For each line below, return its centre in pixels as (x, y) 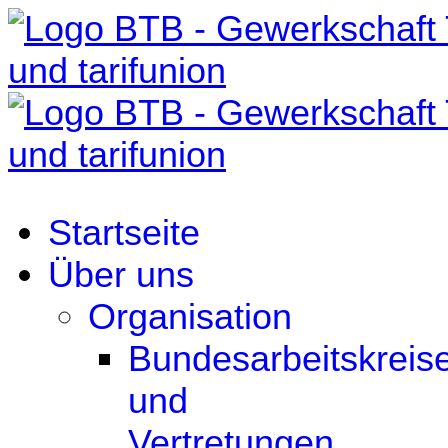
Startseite (124, 232)
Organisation (190, 316)
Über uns (121, 274)
